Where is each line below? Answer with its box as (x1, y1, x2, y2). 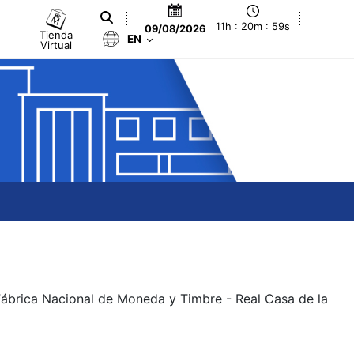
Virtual (40, 38, 73, 51)
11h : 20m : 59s (216, 21, 291, 33)
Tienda (40, 28, 73, 41)
